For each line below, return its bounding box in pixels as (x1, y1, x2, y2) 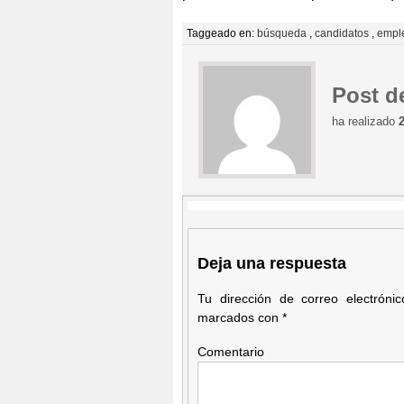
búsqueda (257, 26, 307, 40)
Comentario (197, 344, 264, 360)
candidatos (315, 26, 369, 40)
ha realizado (332, 114, 399, 128)
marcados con (197, 309, 282, 325)
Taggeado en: (187, 26, 257, 40)
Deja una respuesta (197, 253, 346, 272)
